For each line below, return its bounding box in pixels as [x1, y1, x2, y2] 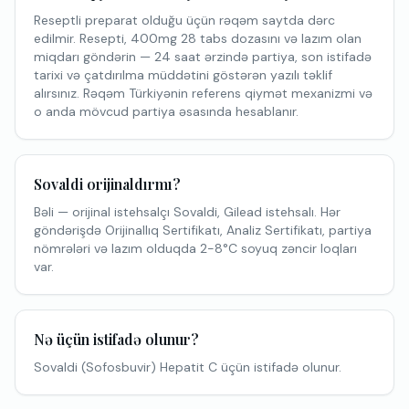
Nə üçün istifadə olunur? [34, 330, 199, 349]
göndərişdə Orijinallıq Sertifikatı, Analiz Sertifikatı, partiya [34, 222, 372, 238]
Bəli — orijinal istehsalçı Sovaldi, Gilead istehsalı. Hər [34, 204, 341, 220]
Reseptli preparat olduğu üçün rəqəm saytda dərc [34, 12, 335, 28]
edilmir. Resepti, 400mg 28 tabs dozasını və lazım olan [34, 30, 362, 47]
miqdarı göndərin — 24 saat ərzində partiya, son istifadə [34, 48, 372, 65]
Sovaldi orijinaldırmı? [34, 174, 181, 194]
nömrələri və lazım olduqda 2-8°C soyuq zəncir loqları [34, 240, 357, 257]
